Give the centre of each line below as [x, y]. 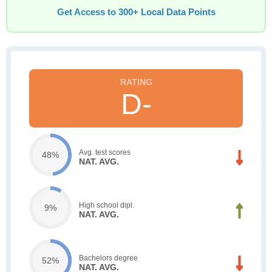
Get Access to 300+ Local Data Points [136, 12]
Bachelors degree [108, 258]
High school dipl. [107, 205]
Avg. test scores [105, 152]
